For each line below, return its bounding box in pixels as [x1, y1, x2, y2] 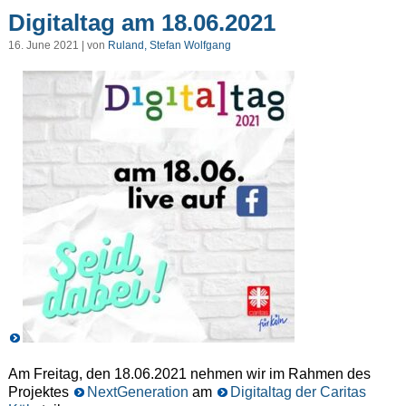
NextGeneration [86, 383, 188, 400]
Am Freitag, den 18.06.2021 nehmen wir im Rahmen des [7, 365, 371, 382]
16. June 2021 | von [7, 38, 108, 52]
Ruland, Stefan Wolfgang [107, 38, 231, 52]
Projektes [7, 383, 72, 400]
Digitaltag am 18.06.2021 [7, 9, 275, 37]
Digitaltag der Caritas [229, 383, 366, 400]
